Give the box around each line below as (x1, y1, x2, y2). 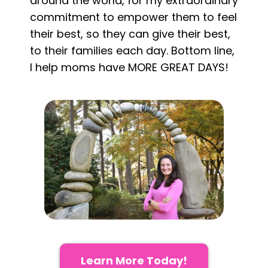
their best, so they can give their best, (30, 26, 230, 41)
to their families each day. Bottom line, (30, 42, 234, 58)
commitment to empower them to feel (30, 9, 237, 25)
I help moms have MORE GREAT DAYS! (30, 59, 229, 75)
